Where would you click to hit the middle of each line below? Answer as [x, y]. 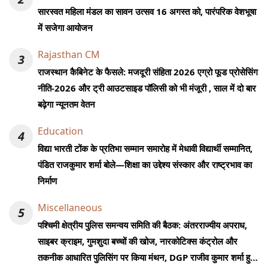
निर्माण [47, 181]
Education [60, 131]
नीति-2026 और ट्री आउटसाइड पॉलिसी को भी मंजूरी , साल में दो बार [147, 88]
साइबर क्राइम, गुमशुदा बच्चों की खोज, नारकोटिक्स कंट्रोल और [138, 241]
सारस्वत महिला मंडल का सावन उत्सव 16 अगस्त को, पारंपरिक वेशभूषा [147, 12]
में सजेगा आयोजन [65, 28]
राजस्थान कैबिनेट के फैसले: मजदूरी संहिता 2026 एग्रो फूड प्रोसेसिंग [148, 72]
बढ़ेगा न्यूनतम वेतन [66, 104]
